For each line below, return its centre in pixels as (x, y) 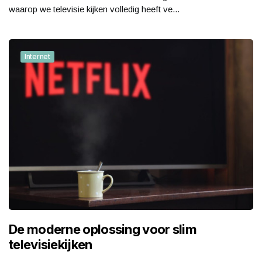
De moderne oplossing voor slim (103, 230)
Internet (37, 56)
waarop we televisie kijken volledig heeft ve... (94, 9)
